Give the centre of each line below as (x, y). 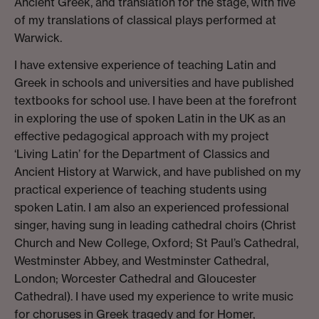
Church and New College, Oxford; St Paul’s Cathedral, (156, 243)
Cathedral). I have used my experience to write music (154, 297)
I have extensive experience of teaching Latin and (145, 65)
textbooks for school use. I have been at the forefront (156, 101)
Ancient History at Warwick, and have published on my (157, 172)
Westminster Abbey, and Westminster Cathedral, (141, 261)
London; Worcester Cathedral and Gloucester (135, 279)
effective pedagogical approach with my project (142, 136)
